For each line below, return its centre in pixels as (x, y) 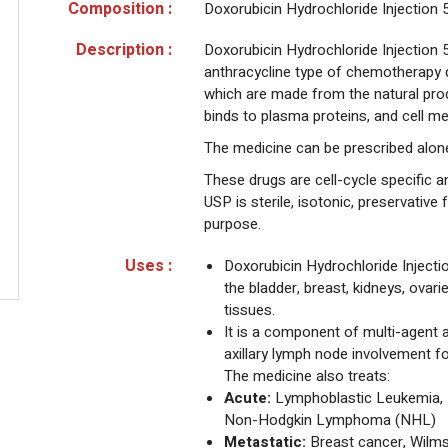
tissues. (249, 310)
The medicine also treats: (307, 376)
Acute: (247, 398)
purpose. (232, 224)
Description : (124, 50)
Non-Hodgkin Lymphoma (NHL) (330, 420)
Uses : (148, 266)
